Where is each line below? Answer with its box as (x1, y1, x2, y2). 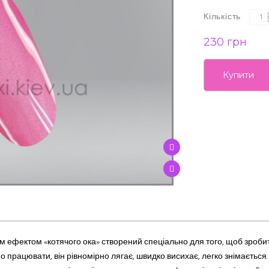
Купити (223, 70, 254, 80)
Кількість (204, 10, 241, 25)
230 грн (204, 35, 247, 49)
